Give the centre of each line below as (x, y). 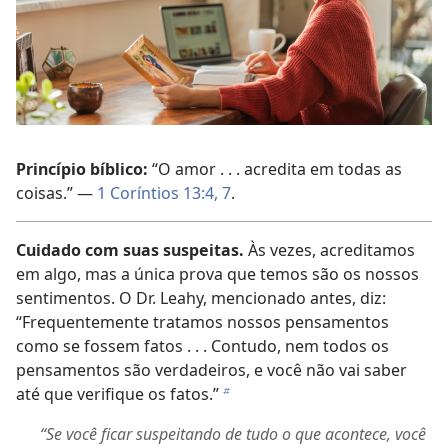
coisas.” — (56, 192)
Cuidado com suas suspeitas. (130, 249)
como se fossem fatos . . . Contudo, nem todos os (202, 345)
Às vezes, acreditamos (329, 249)
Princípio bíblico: (82, 168)
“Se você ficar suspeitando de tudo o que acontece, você (233, 433)
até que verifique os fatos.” (117, 393)
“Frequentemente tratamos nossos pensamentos (202, 321)
